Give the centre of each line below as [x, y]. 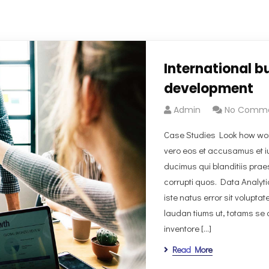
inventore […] [187, 228]
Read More [192, 249]
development [208, 89]
